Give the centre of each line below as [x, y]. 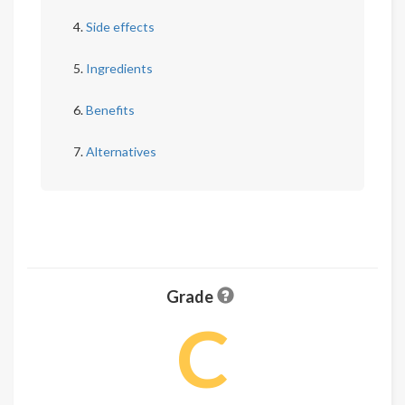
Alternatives [121, 152]
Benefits [110, 110]
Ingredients [119, 69]
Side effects [120, 27]
